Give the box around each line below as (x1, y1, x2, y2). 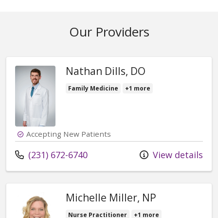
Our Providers (69, 22, 149, 40)
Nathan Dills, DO (66, 64, 145, 78)
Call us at (15, 148, 53, 160)
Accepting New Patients (26, 128, 111, 139)
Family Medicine (68, 84, 118, 92)
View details (150, 148, 203, 161)
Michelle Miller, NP (66, 190, 156, 204)
